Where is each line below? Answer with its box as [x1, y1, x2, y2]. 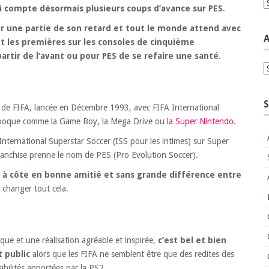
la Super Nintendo [167, 116, 234, 126]
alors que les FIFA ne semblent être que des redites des [30, 249, 234, 259]
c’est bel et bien [158, 235, 226, 245]
